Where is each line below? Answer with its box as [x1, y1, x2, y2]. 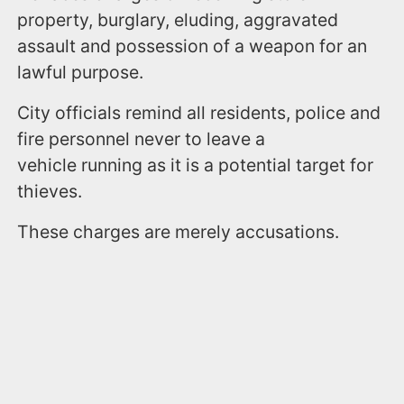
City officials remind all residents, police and [17, 101, 381, 124]
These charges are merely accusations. [17, 220, 340, 243]
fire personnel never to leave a [17, 127, 266, 150]
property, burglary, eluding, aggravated [17, 8, 339, 31]
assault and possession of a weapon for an [17, 34, 368, 57]
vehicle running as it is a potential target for [17, 153, 374, 176]
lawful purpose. [17, 60, 149, 83]
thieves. [17, 179, 87, 202]
